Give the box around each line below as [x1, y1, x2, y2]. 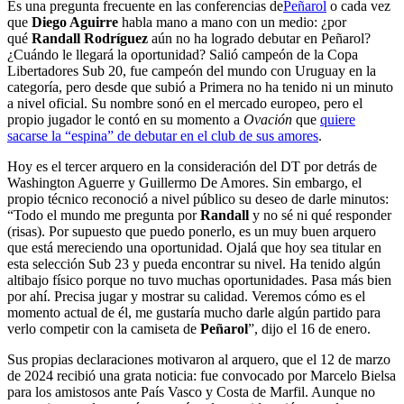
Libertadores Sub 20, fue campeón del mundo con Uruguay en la [7, 63, 376, 78]
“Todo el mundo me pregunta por [7, 207, 200, 223]
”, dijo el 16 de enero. [248, 321, 371, 336]
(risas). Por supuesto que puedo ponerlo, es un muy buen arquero [7, 224, 376, 239]
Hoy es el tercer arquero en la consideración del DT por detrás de [7, 159, 377, 174]
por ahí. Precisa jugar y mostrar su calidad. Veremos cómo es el [7, 289, 365, 304]
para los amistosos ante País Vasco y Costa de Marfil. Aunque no [7, 384, 375, 399]
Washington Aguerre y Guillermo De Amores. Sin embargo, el [7, 175, 362, 190]
